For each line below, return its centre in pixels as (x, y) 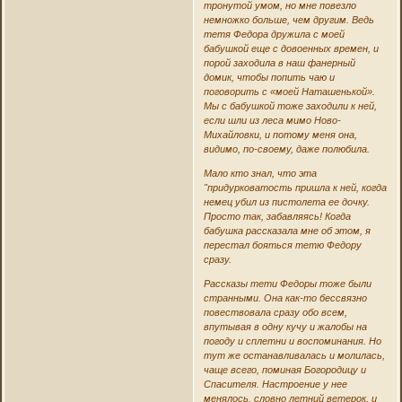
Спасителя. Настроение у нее (275, 385)
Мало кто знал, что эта (260, 174)
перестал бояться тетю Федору (282, 245)
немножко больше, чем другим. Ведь (288, 20)
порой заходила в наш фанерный (279, 63)
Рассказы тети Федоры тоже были (287, 284)
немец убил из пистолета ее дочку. (286, 202)
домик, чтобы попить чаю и (269, 78)
